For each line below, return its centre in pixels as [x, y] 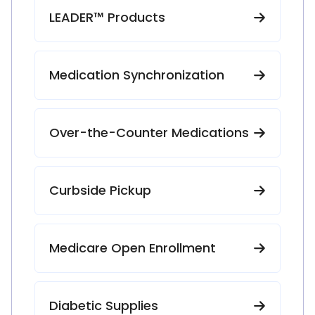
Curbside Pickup [100, 190]
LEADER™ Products [107, 17]
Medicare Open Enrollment [133, 248]
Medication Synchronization [137, 75]
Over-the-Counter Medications [149, 133]
